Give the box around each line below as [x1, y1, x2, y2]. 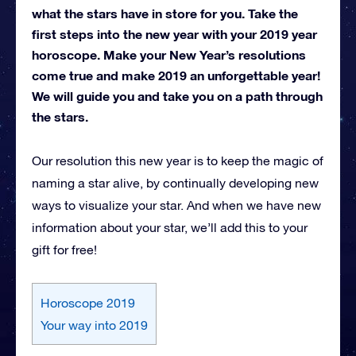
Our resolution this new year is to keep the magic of [32, 153, 323, 168]
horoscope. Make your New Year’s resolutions [32, 46, 306, 62]
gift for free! [32, 242, 97, 257]
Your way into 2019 [41, 317, 148, 332]
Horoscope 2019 [41, 295, 135, 310]
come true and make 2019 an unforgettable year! [32, 67, 320, 83]
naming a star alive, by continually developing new [32, 175, 319, 190]
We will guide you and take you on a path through [32, 87, 323, 103]
